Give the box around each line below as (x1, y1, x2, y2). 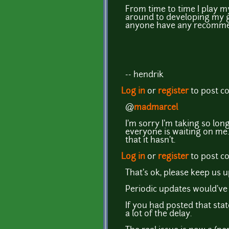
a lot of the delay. (125, 210, 192, 218)
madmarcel (134, 103, 178, 112)
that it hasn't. (125, 136, 175, 145)
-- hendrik (125, 71, 164, 79)
